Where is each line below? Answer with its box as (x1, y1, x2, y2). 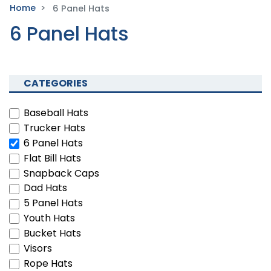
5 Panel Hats (24, 196, 83, 211)
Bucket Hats (24, 226, 81, 241)
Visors (24, 241, 52, 256)
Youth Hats (24, 211, 75, 226)
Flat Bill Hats (24, 151, 81, 165)
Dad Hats (24, 181, 67, 195)
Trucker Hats (24, 120, 85, 135)
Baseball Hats (24, 105, 88, 120)
